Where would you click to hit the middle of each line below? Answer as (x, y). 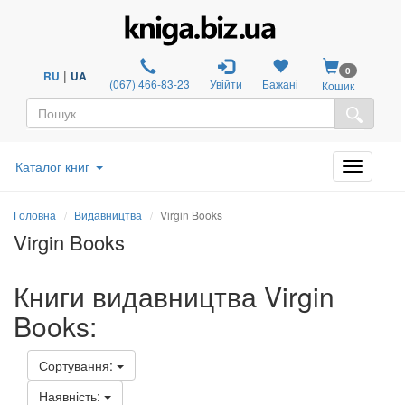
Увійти (226, 84)
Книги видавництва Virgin (174, 296)
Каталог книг (52, 166)
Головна (35, 214)
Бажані (281, 84)
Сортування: (78, 365)
